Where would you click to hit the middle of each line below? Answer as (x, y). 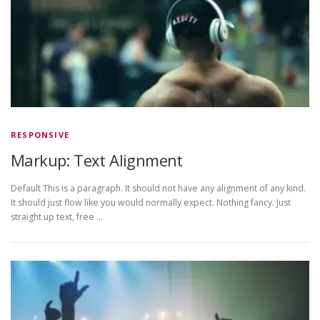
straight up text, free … (57, 216)
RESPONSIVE (40, 134)
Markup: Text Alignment (97, 160)
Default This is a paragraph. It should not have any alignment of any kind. (158, 188)
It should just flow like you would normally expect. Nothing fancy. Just (151, 202)
